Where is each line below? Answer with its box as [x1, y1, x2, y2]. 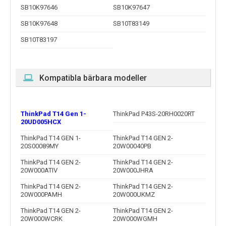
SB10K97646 [21, 4, 58, 12]
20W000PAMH [21, 191, 62, 199]
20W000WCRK [21, 215, 63, 223]
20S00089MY [21, 142, 59, 150]
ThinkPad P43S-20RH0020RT [113, 110, 195, 118]
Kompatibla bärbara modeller [39, 73, 147, 83]
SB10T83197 [21, 36, 57, 44]
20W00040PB [113, 142, 151, 150]
